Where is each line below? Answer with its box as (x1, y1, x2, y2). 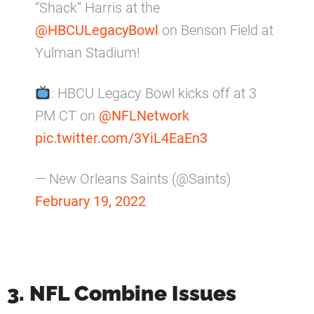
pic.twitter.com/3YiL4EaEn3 (35, 129, 207, 146)
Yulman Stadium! (35, 43, 140, 61)
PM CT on (35, 107, 99, 124)
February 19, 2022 (35, 192, 146, 210)
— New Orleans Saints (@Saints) (35, 170, 231, 187)
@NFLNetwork (99, 107, 189, 124)
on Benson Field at (158, 21, 273, 39)
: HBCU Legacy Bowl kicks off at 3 (50, 84, 257, 102)
